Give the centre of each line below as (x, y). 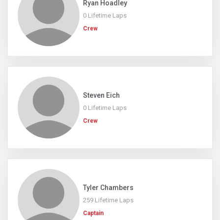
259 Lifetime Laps (108, 200)
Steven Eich (101, 95)
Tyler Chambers (108, 188)
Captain (93, 213)
